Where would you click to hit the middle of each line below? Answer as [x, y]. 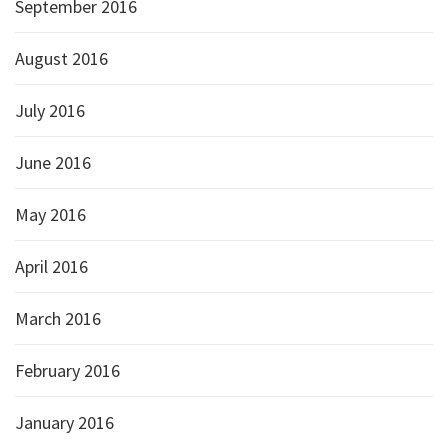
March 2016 [58, 318]
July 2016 [50, 110]
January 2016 [64, 422]
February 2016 [67, 370]
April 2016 [51, 266]
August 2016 [61, 58]
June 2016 [53, 162]
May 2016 [50, 214]
